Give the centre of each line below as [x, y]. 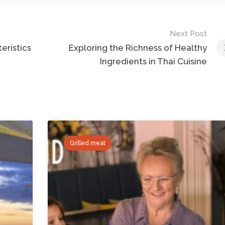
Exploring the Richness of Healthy [138, 48]
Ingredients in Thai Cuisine [153, 62]
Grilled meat [88, 143]
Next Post [188, 34]
